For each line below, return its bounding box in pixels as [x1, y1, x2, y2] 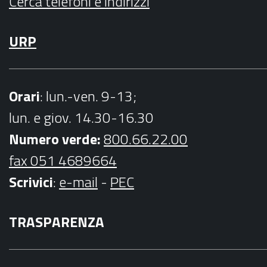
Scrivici [9, 170, 53, 193]
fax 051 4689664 [9, 149, 117, 171]
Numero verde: [9, 128, 104, 150]
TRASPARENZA [9, 210, 104, 232]
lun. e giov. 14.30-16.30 [9, 106, 154, 128]
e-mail [59, 170, 98, 193]
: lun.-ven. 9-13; [40, 85, 139, 107]
